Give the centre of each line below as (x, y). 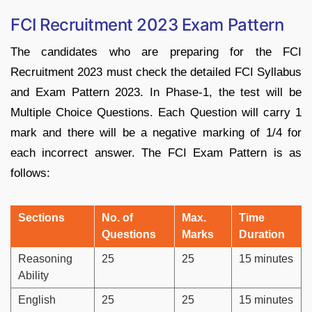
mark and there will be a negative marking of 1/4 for (156, 133)
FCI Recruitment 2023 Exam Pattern (147, 25)
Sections (41, 218)
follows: (30, 173)
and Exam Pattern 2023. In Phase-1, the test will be (156, 93)
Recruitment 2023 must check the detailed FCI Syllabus (156, 72)
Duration (262, 235)
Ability (33, 276)
